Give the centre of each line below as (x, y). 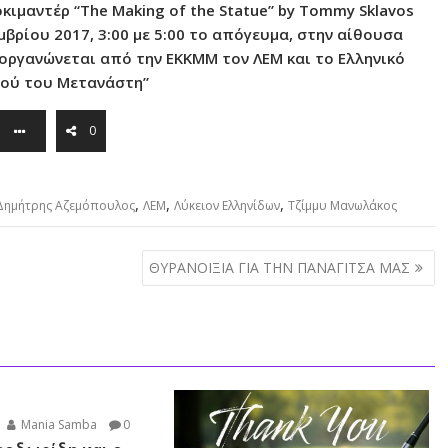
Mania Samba (58, 425)
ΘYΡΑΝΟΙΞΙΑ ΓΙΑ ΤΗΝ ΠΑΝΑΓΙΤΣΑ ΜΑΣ (279, 267)
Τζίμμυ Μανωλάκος (342, 206)
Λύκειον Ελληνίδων (227, 206)
